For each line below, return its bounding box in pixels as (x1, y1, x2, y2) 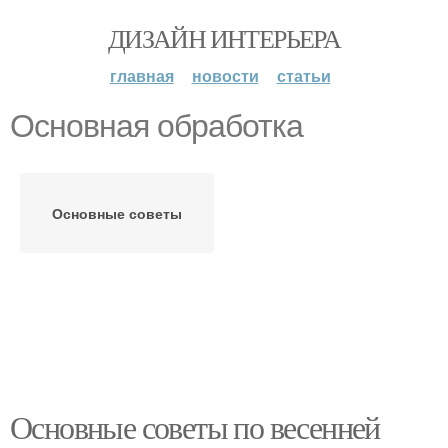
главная (109, 64, 174, 87)
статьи (276, 64, 331, 87)
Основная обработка (10, 108, 303, 144)
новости (191, 64, 259, 87)
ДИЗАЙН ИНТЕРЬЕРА (107, 21, 341, 55)
